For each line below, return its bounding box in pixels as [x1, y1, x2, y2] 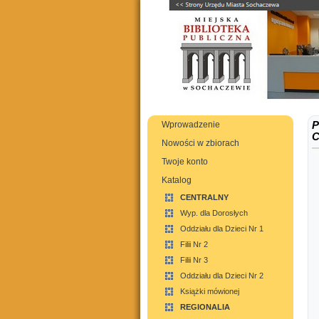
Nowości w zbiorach [162, 138, 239, 148]
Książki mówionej [180, 287, 239, 296]
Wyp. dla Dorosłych [180, 209, 248, 217]
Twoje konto [162, 157, 208, 167]
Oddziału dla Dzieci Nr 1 [180, 224, 263, 233]
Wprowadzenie [162, 120, 220, 130]
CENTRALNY [180, 193, 229, 202]
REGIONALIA [180, 303, 230, 311]
